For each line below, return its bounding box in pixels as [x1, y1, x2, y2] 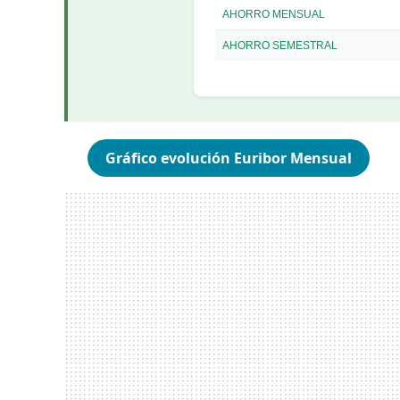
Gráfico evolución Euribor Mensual [105, 147, 353, 168]
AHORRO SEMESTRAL [221, 38, 337, 52]
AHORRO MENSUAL [221, 7, 325, 21]
